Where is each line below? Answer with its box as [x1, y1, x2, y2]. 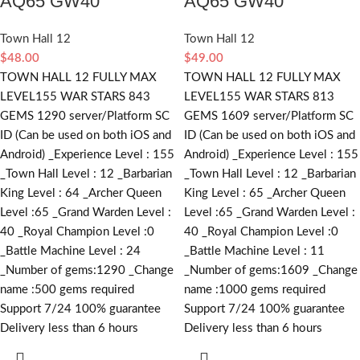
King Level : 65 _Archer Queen [184, 186, 346, 199]
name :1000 [184, 283, 247, 296]
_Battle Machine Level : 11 [184, 244, 325, 257]
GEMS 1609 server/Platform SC [184, 109, 354, 122]
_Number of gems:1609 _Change [184, 264, 358, 276]
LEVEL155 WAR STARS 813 [184, 90, 334, 103]
